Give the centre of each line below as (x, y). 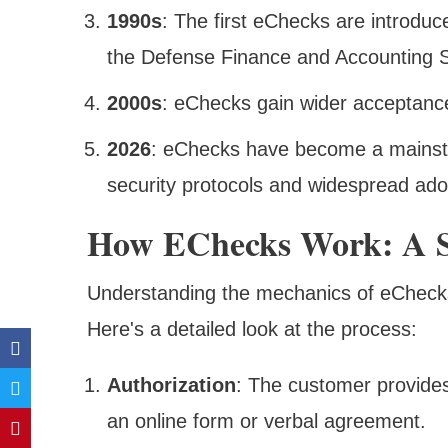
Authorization (171, 385)
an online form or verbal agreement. (266, 421)
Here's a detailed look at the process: (252, 329)
